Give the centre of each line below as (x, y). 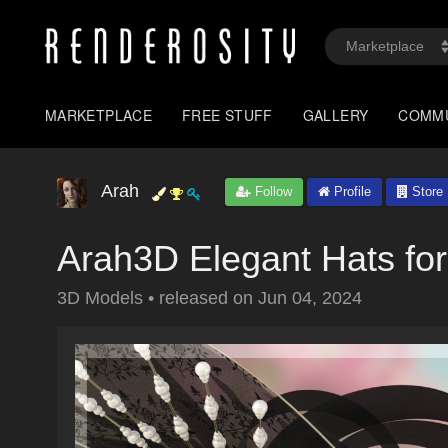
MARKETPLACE (99, 115)
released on (208, 298)
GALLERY (335, 115)
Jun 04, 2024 (310, 298)
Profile (350, 191)
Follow (271, 191)
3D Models (102, 298)
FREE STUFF (227, 115)
